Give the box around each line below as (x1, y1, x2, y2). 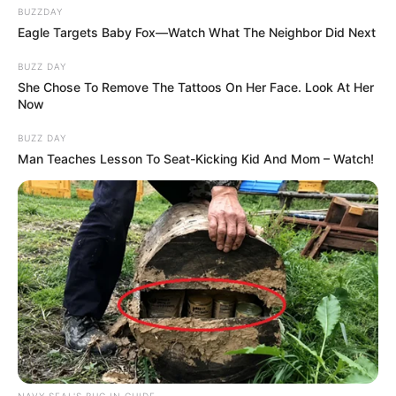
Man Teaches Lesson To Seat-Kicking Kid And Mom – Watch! (18, 150, 374, 166)
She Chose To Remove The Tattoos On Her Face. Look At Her (18, 79, 374, 95)
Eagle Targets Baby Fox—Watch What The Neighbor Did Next (18, 24, 376, 40)
